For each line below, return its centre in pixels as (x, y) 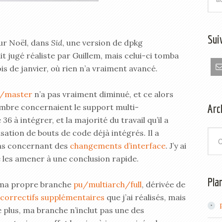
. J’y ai (176, 146)
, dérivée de (164, 184)
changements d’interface (118, 146)
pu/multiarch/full (108, 184)
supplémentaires (73, 197)
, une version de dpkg (103, 43)
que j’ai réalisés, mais (145, 197)
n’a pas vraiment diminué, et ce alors (103, 94)
